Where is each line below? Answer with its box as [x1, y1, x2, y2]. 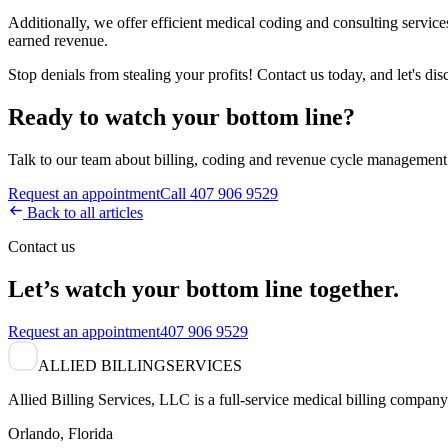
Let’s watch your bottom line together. [8, 275, 399, 302]
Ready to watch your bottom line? [8, 103, 355, 130]
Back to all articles [23, 203, 143, 221]
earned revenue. [8, 31, 108, 49]
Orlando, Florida [8, 424, 113, 442]
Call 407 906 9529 [160, 184, 278, 202]
